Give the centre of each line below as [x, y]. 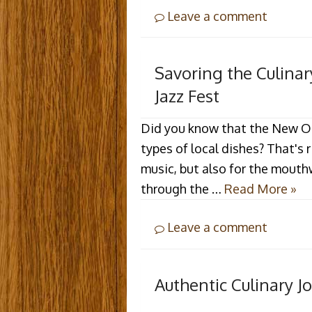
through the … [182, 189]
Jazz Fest [187, 96]
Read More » [260, 189]
